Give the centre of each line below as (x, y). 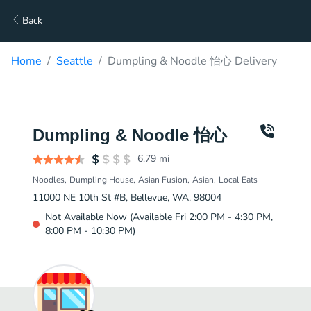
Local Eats (238, 180)
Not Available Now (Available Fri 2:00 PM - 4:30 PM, (159, 217)
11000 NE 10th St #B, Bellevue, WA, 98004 (127, 197)
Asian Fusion (163, 180)
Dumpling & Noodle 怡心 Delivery (192, 61)
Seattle (75, 61)
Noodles (49, 180)
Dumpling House (101, 180)
